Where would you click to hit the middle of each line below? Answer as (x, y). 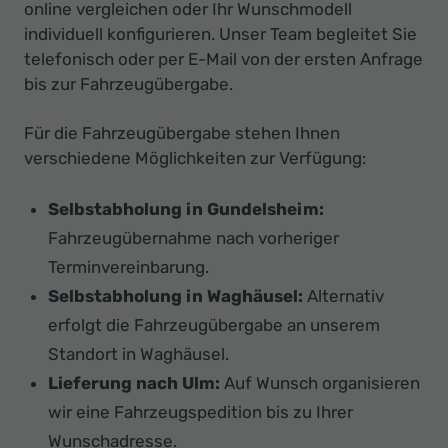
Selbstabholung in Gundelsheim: (186, 209)
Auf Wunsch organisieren (320, 383)
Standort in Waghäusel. (138, 354)
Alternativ (343, 296)
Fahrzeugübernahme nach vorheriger (193, 238)
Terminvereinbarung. (128, 267)
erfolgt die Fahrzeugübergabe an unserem (214, 325)
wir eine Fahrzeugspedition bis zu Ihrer (200, 412)
